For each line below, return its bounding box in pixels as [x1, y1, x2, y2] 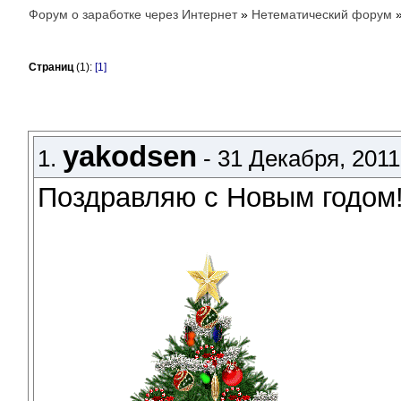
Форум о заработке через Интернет [29, 7, 238, 21]
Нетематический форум [252, 7, 393, 21]
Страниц [29, 61, 74, 73]
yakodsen [63, 141, 198, 173]
